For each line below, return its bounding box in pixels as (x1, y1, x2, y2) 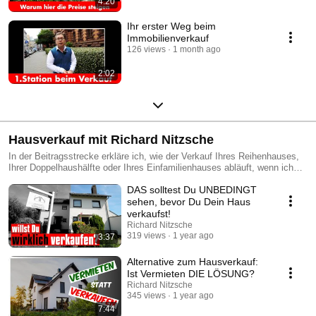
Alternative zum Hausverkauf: (127, 255, 258, 267)
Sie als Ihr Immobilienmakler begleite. (8, 173, 162, 184)
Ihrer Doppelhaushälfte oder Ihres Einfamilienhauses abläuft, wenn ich (8, 162, 293, 173)
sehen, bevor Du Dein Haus (127, 195, 250, 207)
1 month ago (173, 44, 221, 54)
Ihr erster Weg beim (127, 20, 216, 32)
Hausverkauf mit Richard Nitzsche (8, 132, 214, 147)
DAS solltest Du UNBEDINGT (127, 183, 257, 195)
